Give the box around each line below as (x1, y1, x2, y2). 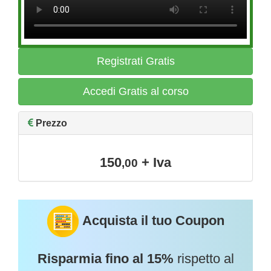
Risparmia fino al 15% (37, 251, 174, 266)
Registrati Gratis (96, 55, 175, 67)
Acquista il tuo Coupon (82, 212, 224, 228)
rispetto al (173, 251, 234, 266)
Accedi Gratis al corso (82, 85, 189, 97)
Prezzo (36, 118, 67, 128)
